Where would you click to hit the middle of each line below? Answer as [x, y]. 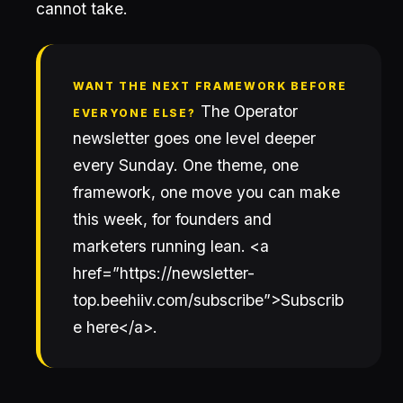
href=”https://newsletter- [164, 273]
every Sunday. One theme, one [186, 165]
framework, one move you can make [206, 192]
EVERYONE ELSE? [134, 113]
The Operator [246, 111]
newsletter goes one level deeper [194, 138]
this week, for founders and [172, 219]
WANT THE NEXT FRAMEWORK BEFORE [210, 86]
